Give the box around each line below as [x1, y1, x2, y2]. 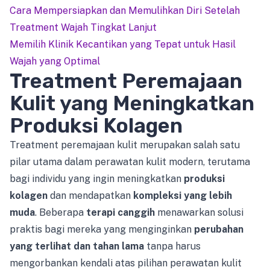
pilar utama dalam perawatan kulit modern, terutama [10, 155, 250, 168]
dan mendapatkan [48, 189, 133, 201]
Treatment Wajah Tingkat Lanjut [10, 21, 157, 33]
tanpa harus [144, 240, 201, 252]
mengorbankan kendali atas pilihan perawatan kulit [10, 257, 242, 269]
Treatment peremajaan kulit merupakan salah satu [10, 139, 240, 151]
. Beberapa [35, 206, 86, 218]
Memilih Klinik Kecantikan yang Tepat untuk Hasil [10, 38, 236, 50]
